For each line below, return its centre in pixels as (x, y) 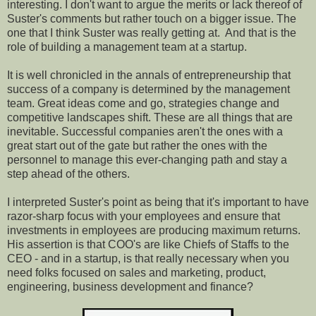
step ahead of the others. (68, 174)
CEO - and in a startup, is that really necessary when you (148, 258)
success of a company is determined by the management (148, 89)
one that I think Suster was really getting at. (114, 32)
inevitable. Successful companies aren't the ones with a (145, 131)
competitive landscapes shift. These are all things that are (150, 117)
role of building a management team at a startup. (127, 47)
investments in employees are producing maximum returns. (154, 230)
